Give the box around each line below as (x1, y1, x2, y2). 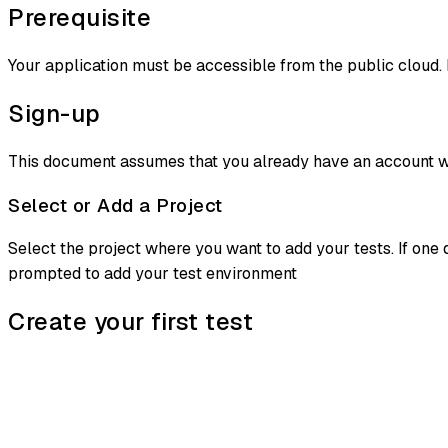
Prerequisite (8, 2, 151, 34)
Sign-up (8, 98, 101, 129)
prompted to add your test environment (8, 263, 297, 285)
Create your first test (8, 306, 253, 338)
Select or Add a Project (8, 192, 223, 218)
